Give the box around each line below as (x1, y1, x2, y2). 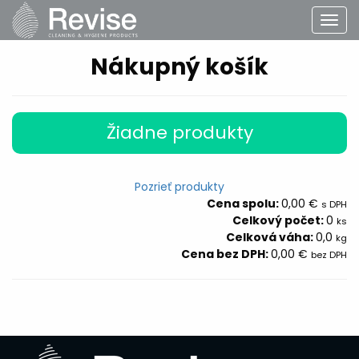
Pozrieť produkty (135, 178, 224, 195)
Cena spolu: (207, 195, 281, 212)
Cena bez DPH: (181, 245, 271, 262)
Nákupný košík (91, 50, 268, 83)
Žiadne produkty (106, 119, 253, 145)
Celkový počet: (232, 212, 326, 228)
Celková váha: (226, 228, 316, 245)
